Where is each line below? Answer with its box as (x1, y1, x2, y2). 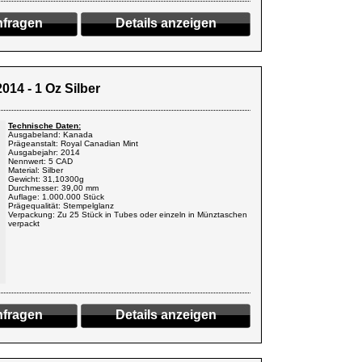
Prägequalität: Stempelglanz (8, 201, 114, 210)
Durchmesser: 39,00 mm (8, 183, 99, 192)
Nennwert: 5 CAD (8, 157, 73, 166)
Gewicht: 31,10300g (8, 175, 84, 183)
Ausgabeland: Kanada (8, 130, 93, 139)
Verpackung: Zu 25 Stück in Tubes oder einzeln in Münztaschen (8, 210, 247, 219)
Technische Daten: (8, 121, 81, 130)
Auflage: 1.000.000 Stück (8, 192, 104, 201)
